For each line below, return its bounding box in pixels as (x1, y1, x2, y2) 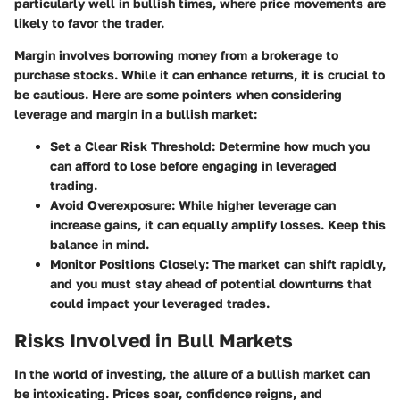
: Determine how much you (212, 137, 370, 154)
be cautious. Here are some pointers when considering (14, 86, 342, 102)
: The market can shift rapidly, (205, 255, 386, 271)
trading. (50, 177, 97, 193)
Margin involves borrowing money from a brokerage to (14, 46, 338, 62)
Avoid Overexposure (50, 196, 171, 212)
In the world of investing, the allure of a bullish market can (14, 366, 370, 382)
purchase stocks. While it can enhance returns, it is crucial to (14, 66, 385, 82)
